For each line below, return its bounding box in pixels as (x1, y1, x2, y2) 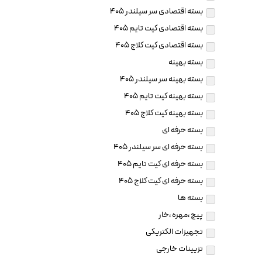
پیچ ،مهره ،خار (158, 209, 204, 222)
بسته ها (178, 192, 204, 205)
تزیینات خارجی (156, 243, 204, 256)
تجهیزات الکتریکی (146, 226, 204, 239)
